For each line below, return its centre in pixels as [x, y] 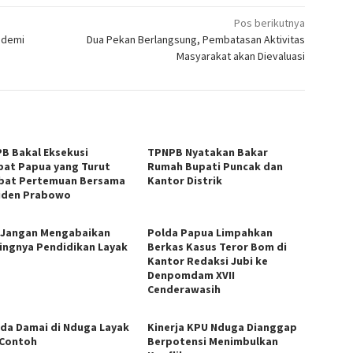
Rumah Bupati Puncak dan [216, 166]
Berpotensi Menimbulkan [213, 341]
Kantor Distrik [186, 180]
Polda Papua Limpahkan [210, 232]
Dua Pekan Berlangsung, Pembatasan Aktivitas [196, 39]
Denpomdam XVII [191, 275]
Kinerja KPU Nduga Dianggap [223, 327]
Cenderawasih [184, 289]
